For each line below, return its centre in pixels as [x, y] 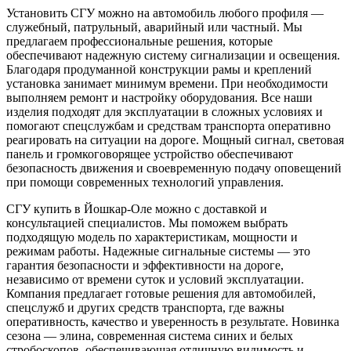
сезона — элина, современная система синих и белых [150, 336]
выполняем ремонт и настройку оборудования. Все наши [159, 98]
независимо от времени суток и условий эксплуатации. [155, 279]
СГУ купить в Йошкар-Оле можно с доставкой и [137, 209]
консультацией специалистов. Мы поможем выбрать [147, 223]
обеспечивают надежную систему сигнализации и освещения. [173, 55]
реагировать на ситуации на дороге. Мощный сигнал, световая [175, 140]
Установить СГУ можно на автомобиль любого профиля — [165, 13]
